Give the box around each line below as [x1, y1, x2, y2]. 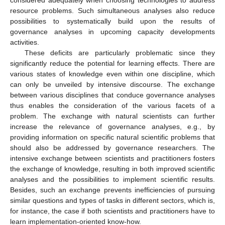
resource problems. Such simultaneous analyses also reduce [10, 6, 215, 15]
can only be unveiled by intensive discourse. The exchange [10, 80, 215, 88]
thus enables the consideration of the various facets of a [10, 101, 215, 109]
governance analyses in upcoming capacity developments [10, 27, 215, 36]
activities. [10, 38, 39, 46]
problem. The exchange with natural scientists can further [10, 111, 215, 120]
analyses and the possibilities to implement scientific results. [10, 175, 215, 183]
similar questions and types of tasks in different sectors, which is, [10, 196, 215, 204]
